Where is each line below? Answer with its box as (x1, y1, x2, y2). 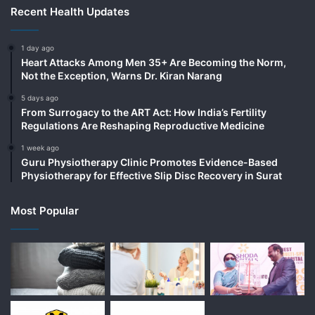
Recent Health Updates (11, 4, 129, 18)
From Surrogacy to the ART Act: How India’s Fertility (21, 105, 266, 118)
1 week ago (21, 143, 59, 152)
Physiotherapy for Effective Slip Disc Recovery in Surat (21, 169, 282, 181)
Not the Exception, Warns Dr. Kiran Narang (21, 69, 222, 82)
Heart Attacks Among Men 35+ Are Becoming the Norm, (21, 56, 286, 68)
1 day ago (21, 43, 54, 52)
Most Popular (11, 203, 79, 217)
